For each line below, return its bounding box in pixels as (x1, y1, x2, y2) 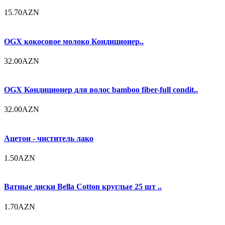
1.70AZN (4, 202, 35, 211)
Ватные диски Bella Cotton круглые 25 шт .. (4, 182, 162, 191)
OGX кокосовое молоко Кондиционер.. (4, 37, 144, 46)
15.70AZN (4, 8, 39, 17)
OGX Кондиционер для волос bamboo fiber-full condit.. (4, 85, 198, 94)
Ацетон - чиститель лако (4, 134, 93, 143)
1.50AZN (4, 154, 35, 163)
